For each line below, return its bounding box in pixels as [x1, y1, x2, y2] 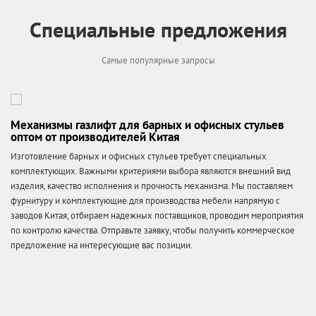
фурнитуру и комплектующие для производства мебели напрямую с [11, 195, 280, 207]
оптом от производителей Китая [11, 128, 180, 145]
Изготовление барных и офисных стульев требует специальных [11, 150, 267, 163]
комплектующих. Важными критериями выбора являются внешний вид [11, 165, 291, 178]
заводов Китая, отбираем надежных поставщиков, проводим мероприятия [11, 209, 303, 222]
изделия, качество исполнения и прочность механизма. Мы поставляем [11, 180, 293, 193]
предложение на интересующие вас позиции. [11, 239, 193, 252]
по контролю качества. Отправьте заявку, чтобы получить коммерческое [11, 224, 295, 237]
